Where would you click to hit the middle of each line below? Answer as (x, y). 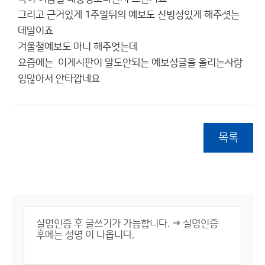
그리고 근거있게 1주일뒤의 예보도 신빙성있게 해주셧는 (129, 15)
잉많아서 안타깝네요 (59, 79)
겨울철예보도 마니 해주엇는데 (78, 47)
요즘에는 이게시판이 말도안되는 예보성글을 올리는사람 (130, 63)
